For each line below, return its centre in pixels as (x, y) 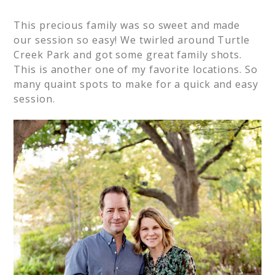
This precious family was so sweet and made (127, 25)
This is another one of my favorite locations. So (136, 69)
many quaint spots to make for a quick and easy (136, 84)
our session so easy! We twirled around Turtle (132, 40)
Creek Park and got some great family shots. (128, 55)
